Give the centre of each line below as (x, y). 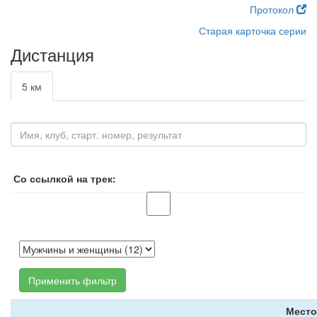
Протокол (273, 9)
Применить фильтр (73, 280)
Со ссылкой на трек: (65, 178)
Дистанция (52, 54)
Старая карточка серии (253, 30)
